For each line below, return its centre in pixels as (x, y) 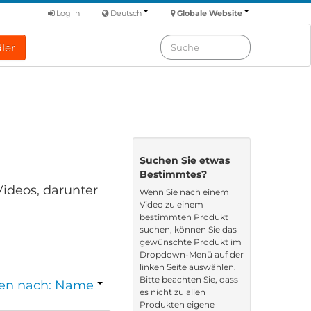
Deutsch (126, 13)
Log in (67, 13)
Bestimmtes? (176, 174)
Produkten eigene (177, 304)
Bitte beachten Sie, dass (189, 279)
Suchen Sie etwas (185, 160)
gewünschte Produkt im (191, 242)
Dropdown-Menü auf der (192, 254)
